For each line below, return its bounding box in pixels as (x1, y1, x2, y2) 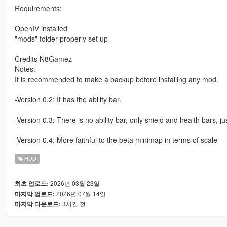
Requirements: (14, 3, 62, 13)
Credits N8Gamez (14, 53, 72, 64)
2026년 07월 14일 (54, 188, 106, 198)
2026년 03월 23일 (48, 178, 100, 187)
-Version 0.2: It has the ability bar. (14, 94, 121, 104)
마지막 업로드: (14, 189, 55, 198)
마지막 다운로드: (14, 199, 61, 208)
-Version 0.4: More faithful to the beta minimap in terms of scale (14, 134, 217, 145)
